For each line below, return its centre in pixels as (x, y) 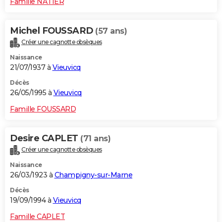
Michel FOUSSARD (53, 31)
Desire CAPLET (45, 139)
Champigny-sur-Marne (93, 175)
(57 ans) (111, 31)
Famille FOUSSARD (43, 109)
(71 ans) (95, 139)
